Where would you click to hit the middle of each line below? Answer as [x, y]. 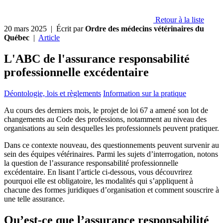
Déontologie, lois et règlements [53, 93]
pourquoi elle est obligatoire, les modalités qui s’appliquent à [99, 181]
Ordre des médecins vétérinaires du [145, 29]
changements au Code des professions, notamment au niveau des [105, 119]
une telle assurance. [34, 199]
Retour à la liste [179, 20]
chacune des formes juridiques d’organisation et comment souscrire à [111, 190]
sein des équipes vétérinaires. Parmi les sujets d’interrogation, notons [111, 154]
